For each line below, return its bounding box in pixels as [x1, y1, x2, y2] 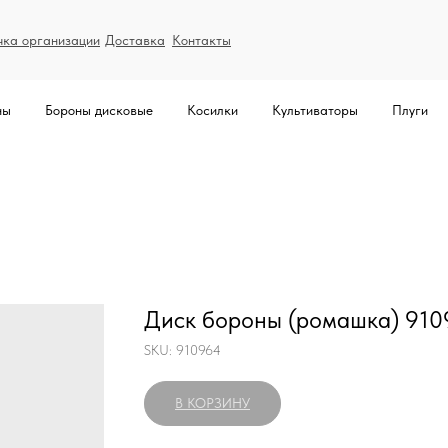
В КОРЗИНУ [175, 395, 250, 411]
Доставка [105, 32, 165, 48]
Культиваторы [272, 102, 358, 118]
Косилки [187, 102, 238, 118]
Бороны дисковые [45, 102, 153, 118]
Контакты [172, 32, 231, 48]
